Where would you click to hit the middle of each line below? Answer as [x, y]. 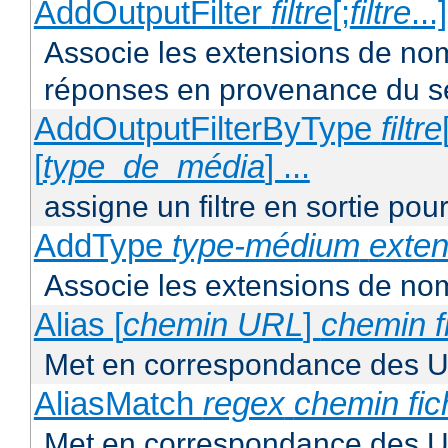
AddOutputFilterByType [207, 129]
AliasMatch [118, 404]
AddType [102, 246]
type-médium [265, 246]
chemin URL [212, 325]
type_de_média [153, 167]
